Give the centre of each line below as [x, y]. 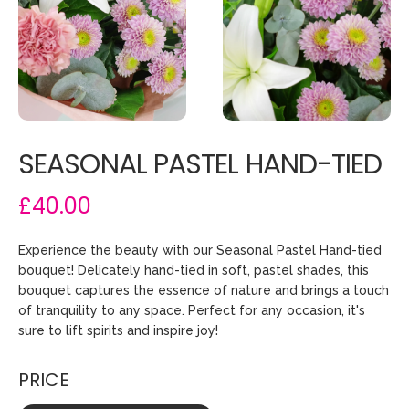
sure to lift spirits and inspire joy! [118, 330]
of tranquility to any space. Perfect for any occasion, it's [192, 310]
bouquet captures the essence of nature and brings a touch [204, 290]
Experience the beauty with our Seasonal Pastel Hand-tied [200, 250]
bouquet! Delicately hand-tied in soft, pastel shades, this [194, 270]
